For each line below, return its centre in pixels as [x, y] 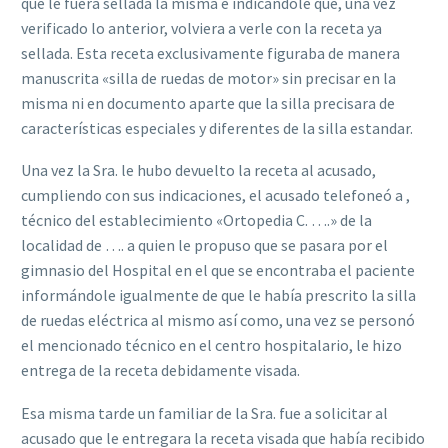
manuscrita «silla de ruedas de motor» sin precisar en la [208, 77]
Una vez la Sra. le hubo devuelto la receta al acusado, [198, 170]
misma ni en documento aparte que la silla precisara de [208, 102]
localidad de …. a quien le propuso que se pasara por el [204, 245]
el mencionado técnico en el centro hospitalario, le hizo [211, 345]
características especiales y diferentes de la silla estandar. [217, 127]
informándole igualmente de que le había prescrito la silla [218, 295]
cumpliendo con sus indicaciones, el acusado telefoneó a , [215, 195]
